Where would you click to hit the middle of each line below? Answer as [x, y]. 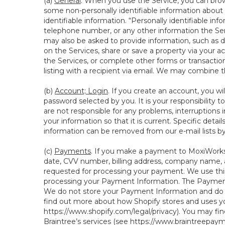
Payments [73, 151]
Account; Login [81, 91]
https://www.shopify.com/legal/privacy [110, 211]
